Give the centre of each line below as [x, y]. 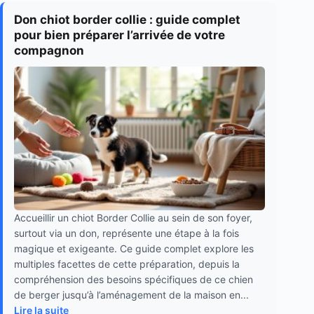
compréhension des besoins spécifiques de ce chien [134, 279]
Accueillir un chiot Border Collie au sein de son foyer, [133, 217]
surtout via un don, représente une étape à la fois [127, 233]
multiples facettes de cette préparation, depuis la [127, 264]
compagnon [49, 51]
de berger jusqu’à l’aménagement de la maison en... [131, 294]
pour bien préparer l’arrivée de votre [120, 35]
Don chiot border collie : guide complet [127, 20]
